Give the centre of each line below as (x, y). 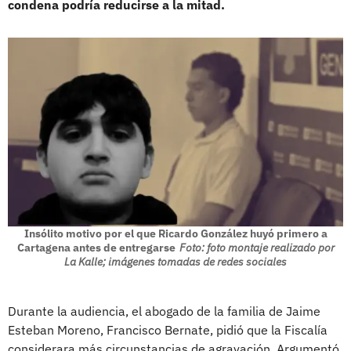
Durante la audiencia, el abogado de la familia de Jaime (164, 311)
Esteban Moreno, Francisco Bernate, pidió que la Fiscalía (168, 329)
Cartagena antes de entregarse (96, 247)
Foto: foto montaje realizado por (257, 247)
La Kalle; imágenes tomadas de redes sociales (175, 261)
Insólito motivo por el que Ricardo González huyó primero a (175, 233)
